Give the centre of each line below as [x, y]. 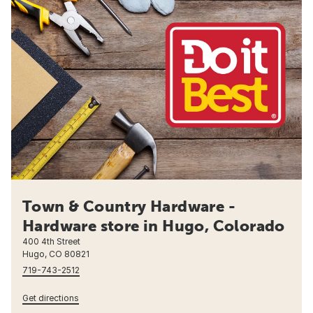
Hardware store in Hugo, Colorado [154, 226]
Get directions [51, 298]
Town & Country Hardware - [129, 206]
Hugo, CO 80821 [56, 254]
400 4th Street [51, 242]
